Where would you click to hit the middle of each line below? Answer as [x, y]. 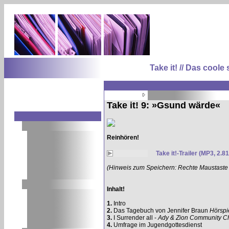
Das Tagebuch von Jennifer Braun [161, 211]
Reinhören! [123, 138]
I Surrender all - [135, 218]
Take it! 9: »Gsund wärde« [164, 105]
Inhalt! [116, 189]
